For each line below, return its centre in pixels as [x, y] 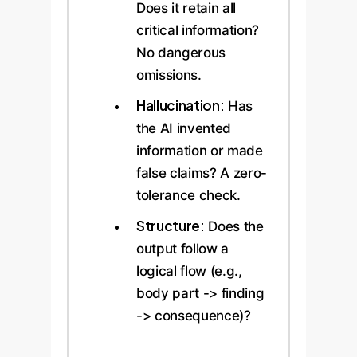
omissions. [169, 75]
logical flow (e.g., [189, 271]
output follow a [182, 248]
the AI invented [184, 128]
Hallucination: [180, 105]
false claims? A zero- [202, 173]
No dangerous [181, 52]
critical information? [198, 30]
